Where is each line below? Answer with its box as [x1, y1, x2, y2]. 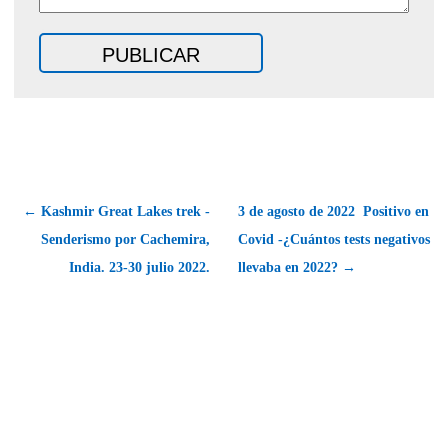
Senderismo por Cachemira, [41, 231, 210, 247]
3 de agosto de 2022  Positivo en [238, 203, 429, 219]
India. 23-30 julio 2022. [69, 259, 210, 275]
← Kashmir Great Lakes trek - [23, 203, 210, 219]
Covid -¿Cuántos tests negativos [238, 231, 430, 247]
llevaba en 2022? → [238, 259, 356, 275]
